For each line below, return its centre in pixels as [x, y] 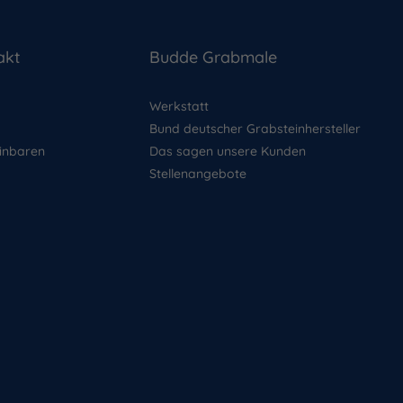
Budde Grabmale [213, 58]
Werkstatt [179, 107]
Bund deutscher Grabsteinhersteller [255, 129]
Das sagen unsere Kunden [227, 152]
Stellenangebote [197, 174]
